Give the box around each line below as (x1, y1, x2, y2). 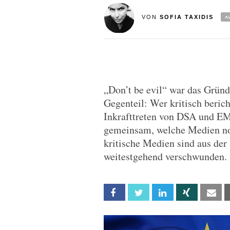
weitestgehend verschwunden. (104, 149, 227, 163)
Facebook (124, 188, 155, 197)
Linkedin (172, 188, 196, 197)
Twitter (148, 188, 171, 197)
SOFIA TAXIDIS (159, 14, 214, 20)
